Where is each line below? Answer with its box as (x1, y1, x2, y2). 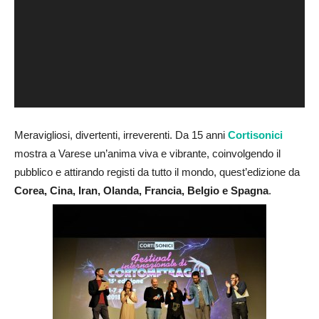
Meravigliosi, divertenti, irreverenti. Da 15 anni (14, 128, 228, 141)
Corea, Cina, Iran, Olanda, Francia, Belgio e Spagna (14, 184, 268, 197)
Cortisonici (228, 128, 283, 141)
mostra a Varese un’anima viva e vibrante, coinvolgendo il (14, 147, 281, 159)
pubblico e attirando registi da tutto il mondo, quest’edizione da (14, 165, 300, 178)
